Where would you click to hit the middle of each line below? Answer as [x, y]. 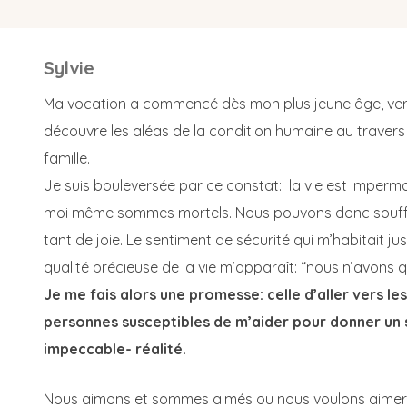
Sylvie [69, 67]
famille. [67, 158]
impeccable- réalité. [115, 348]
